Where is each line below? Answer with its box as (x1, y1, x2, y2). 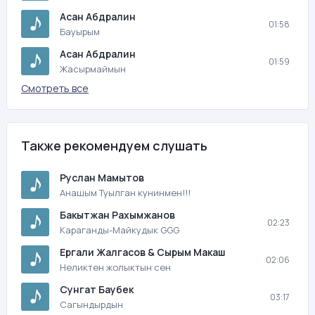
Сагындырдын (60, 298, 123, 311)
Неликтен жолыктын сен (60, 261, 171, 274)
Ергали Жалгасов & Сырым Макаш (60, 245, 225, 259)
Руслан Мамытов (60, 171, 144, 184)
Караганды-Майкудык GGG (60, 224, 179, 236)
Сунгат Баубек (60, 283, 134, 296)
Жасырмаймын (60, 63, 126, 75)
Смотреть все (21, 82, 89, 95)
